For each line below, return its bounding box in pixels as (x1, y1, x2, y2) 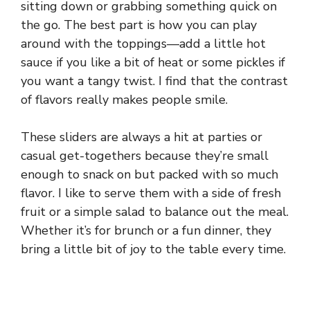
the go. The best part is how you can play (21, 17, 257, 34)
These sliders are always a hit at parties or (21, 129, 262, 146)
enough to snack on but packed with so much (21, 166, 278, 183)
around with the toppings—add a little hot (21, 35, 266, 53)
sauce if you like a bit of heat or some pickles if (21, 54, 285, 71)
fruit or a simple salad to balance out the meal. (21, 203, 289, 221)
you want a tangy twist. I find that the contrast (21, 73, 288, 90)
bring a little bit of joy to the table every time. (21, 241, 286, 258)
